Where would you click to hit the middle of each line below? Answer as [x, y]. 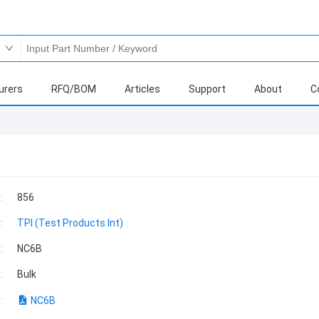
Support [207, 89]
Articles [142, 89]
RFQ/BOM [74, 89]
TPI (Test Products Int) [70, 223]
